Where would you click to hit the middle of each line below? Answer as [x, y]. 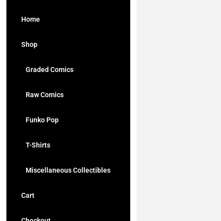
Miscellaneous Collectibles [66, 170]
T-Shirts [36, 145]
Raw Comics [42, 95]
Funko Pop [40, 120]
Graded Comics [47, 70]
